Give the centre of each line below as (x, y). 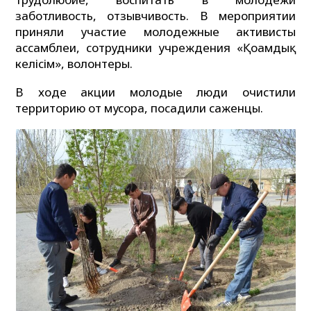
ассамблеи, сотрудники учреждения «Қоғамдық (155, 47)
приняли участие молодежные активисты (155, 31)
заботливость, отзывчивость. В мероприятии (155, 15)
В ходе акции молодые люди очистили (155, 92)
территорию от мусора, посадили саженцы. (140, 108)
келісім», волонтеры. (74, 63)
